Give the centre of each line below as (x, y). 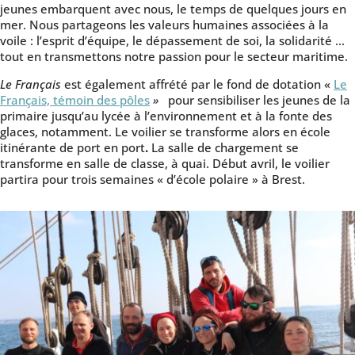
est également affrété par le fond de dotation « (197, 84)
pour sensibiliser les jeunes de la (256, 100)
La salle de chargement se (225, 148)
